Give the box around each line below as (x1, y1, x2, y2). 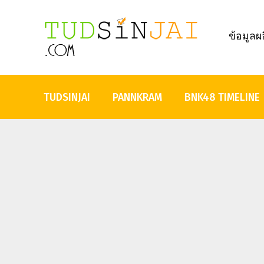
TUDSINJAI (44, 91, 90, 104)
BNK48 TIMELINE (184, 91, 260, 104)
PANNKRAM (113, 91, 162, 104)
